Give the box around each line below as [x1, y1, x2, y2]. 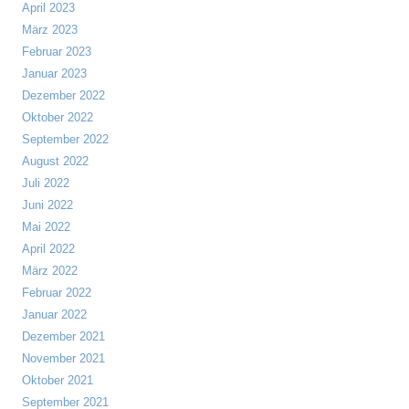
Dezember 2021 [22, 330, 105, 343]
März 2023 [22, 23, 78, 37]
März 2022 [22, 264, 78, 278]
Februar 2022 [22, 286, 91, 299]
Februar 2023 [22, 45, 91, 58]
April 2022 [22, 242, 75, 256]
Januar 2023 [22, 67, 87, 80]
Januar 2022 [22, 308, 87, 321]
